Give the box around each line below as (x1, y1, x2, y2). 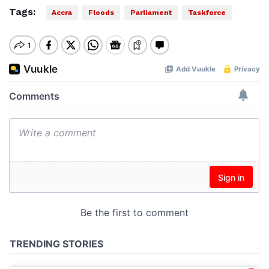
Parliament (130, 8, 172, 17)
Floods (88, 8, 114, 17)
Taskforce (188, 8, 226, 17)
